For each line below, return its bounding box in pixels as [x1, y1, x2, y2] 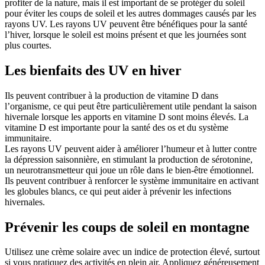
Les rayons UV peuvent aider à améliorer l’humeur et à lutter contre [5, 143, 257, 154]
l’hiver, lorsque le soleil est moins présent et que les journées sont [5, 29, 246, 40]
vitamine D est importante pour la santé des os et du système [5, 122, 228, 132]
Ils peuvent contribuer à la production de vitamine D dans [5, 90, 218, 101]
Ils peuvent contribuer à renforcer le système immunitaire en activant [5, 175, 258, 186]
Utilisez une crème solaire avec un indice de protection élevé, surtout [5, 247, 260, 257]
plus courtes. [5, 40, 51, 50]
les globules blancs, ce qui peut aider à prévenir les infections [5, 186, 231, 196]
